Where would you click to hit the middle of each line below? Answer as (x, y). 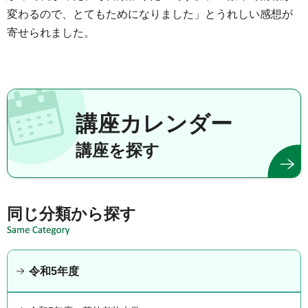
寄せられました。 (51, 33)
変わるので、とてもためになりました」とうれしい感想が (150, 14)
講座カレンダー (154, 123)
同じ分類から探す (71, 213)
